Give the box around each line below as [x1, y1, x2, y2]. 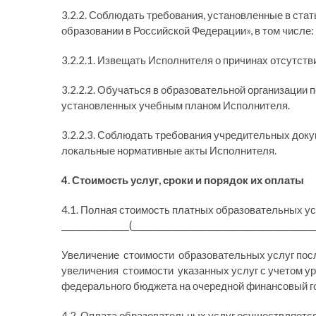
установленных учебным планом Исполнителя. [61, 99, 290, 111]
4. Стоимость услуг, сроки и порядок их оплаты [61, 174, 304, 186]
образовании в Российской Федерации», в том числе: [61, 24, 314, 37]
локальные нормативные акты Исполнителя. [61, 144, 276, 157]
